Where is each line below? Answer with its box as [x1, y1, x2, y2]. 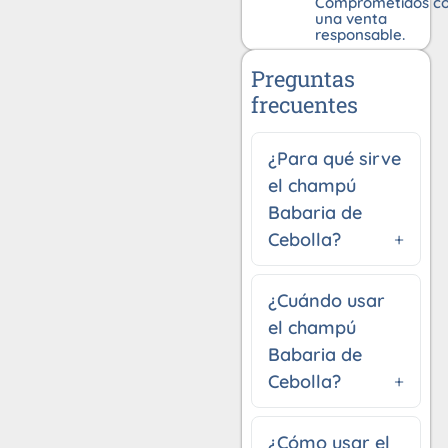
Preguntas [251, 63, 356, 93]
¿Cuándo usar [268, 288, 386, 312]
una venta [314, 9, 387, 29]
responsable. [314, 25, 405, 45]
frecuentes [251, 89, 359, 119]
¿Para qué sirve [268, 146, 402, 170]
